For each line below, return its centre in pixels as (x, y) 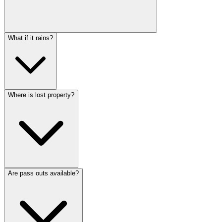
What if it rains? (30, 38)
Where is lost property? (41, 95)
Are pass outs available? (43, 173)
